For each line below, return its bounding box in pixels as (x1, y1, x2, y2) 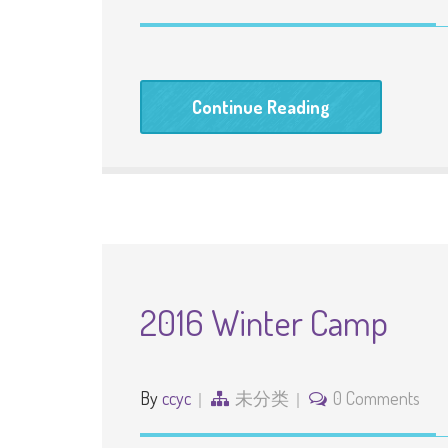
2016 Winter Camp (140, 299, 388, 345)
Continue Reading (192, 96, 330, 118)
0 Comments (333, 387, 420, 409)
